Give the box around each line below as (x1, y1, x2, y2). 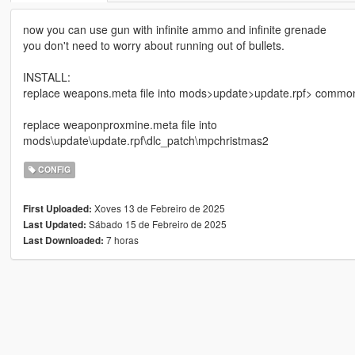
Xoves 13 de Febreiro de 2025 (91, 201, 225, 216)
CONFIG (36, 163, 71, 176)
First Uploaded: (22, 202, 92, 216)
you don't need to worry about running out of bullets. (22, 37, 284, 54)
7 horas (103, 233, 139, 247)
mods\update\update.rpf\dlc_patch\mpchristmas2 (22, 132, 269, 149)
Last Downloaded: (22, 234, 104, 248)
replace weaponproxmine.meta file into (22, 116, 217, 133)
